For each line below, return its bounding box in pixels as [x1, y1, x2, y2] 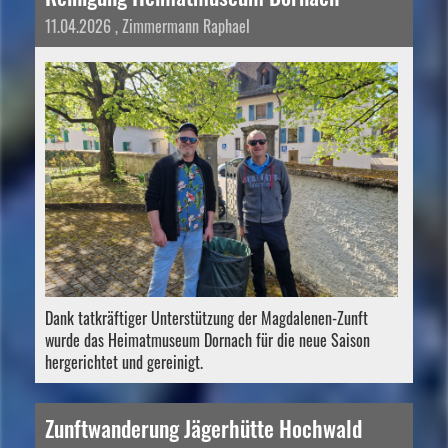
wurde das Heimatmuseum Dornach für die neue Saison [45, 328, 370, 353]
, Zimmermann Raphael [111, 14, 250, 39]
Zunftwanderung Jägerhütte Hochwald [45, 412, 362, 445]
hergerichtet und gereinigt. [45, 350, 203, 375]
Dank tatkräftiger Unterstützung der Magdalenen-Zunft [45, 306, 368, 331]
